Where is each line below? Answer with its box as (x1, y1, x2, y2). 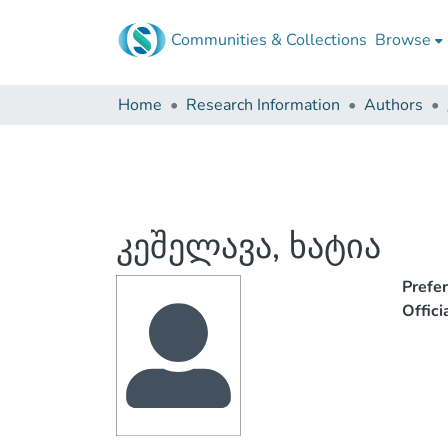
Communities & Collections (171, 29, 367, 51)
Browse (375, 29, 431, 51)
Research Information (186, 94, 340, 116)
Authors (364, 94, 423, 116)
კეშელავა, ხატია (116, 224, 381, 270)
